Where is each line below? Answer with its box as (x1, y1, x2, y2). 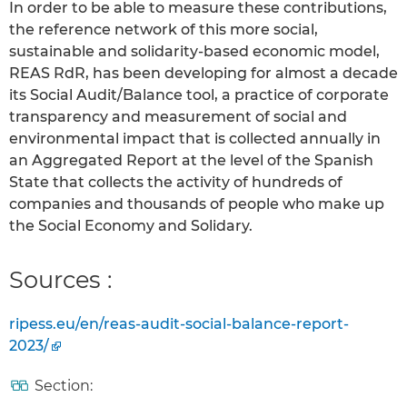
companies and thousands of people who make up (9, 195, 384, 213)
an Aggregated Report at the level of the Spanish (9, 152, 373, 170)
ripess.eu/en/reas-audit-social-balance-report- (9, 315, 349, 333)
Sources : (9, 265, 112, 294)
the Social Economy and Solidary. (9, 217, 253, 235)
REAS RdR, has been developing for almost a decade (9, 65, 398, 83)
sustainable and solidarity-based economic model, (9, 43, 380, 61)
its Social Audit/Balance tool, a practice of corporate (9, 86, 389, 104)
